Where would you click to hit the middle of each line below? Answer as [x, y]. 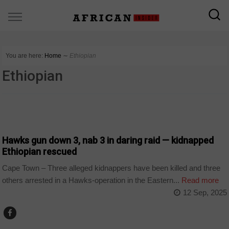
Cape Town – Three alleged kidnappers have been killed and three [111, 168]
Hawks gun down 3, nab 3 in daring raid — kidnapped [108, 140]
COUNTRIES [25, 118]
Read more [199, 180]
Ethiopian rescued [40, 151]
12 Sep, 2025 [205, 193]
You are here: [25, 56]
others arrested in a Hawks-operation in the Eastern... [91, 180]
